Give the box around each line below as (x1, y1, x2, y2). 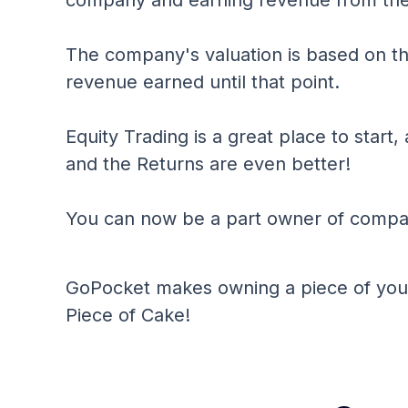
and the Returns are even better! (66, 153, 351, 175)
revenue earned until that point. (66, 71, 340, 93)
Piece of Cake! (66, 304, 190, 326)
